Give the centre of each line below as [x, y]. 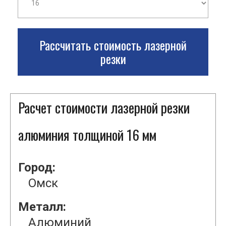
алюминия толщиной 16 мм [87, 135]
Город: [37, 168]
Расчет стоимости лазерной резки [104, 108]
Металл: [42, 207]
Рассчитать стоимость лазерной [113, 45]
